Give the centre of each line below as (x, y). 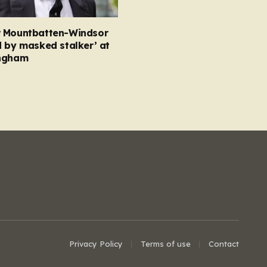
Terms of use (166, 244)
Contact (224, 244)
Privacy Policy (96, 244)
